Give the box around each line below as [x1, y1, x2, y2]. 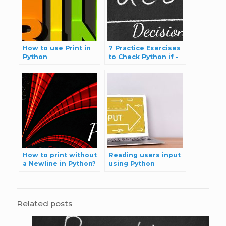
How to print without [22, 151, 97, 159]
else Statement [108, 62, 164, 70]
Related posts [17, 199, 72, 209]
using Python [108, 160, 155, 168]
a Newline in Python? [22, 160, 96, 168]
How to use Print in [22, 44, 91, 52]
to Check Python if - [108, 53, 179, 61]
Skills [108, 70, 127, 78]
